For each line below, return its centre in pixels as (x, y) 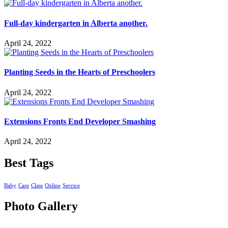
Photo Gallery (41, 206)
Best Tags (29, 163)
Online (53, 185)
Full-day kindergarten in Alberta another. (76, 23)
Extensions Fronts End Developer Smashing (80, 121)
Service (71, 185)
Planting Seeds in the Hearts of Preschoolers (80, 72)
